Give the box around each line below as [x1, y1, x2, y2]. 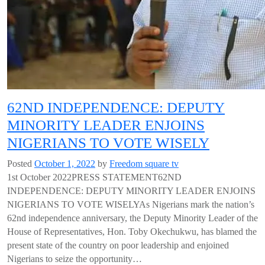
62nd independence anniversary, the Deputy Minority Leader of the [7, 213, 258, 223]
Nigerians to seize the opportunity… [7, 254, 142, 264]
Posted [7, 159, 34, 169]
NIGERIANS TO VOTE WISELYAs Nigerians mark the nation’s [7, 199, 254, 209]
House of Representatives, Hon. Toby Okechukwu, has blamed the [7, 227, 257, 237]
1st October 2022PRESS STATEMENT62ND [7, 172, 182, 182]
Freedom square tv [109, 159, 179, 169]
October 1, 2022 [34, 159, 95, 169]
